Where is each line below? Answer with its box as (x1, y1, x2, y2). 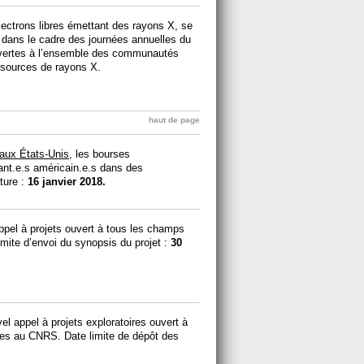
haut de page (149, 115, 200, 125)
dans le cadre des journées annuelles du (2, 33, 191, 46)
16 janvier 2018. (28, 175, 106, 188)
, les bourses (69, 148, 130, 161)
